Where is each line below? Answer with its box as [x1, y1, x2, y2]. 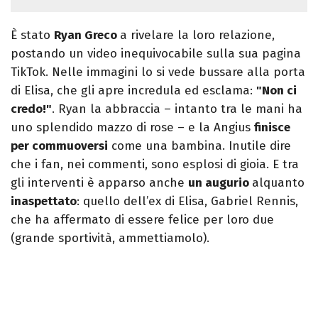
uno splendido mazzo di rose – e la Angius [11, 120, 254, 136]
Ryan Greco [54, 28, 120, 43]
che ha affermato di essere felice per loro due [11, 212, 274, 228]
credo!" [11, 102, 52, 117]
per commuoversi [11, 138, 108, 154]
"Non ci [256, 83, 297, 99]
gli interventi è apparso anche [11, 175, 188, 191]
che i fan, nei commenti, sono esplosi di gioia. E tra [11, 157, 299, 172]
